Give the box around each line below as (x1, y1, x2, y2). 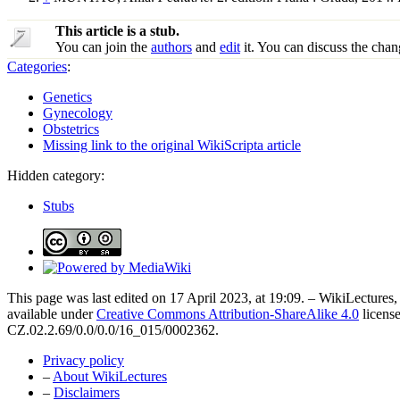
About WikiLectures (53, 369, 167, 385)
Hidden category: (7, 168, 104, 184)
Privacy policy (43, 353, 124, 369)
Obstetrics (43, 121, 99, 137)
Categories (7, 59, 67, 75)
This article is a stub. (55, 23, 179, 39)
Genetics (43, 89, 92, 105)
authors (151, 39, 192, 55)
